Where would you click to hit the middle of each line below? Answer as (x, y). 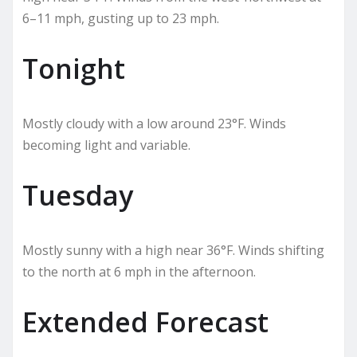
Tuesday (78, 195)
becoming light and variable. (106, 145)
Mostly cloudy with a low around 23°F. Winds (154, 123)
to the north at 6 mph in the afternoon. (139, 271)
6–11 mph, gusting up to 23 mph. (121, 18)
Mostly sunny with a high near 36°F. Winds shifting (173, 250)
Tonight (74, 68)
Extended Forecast (145, 322)
